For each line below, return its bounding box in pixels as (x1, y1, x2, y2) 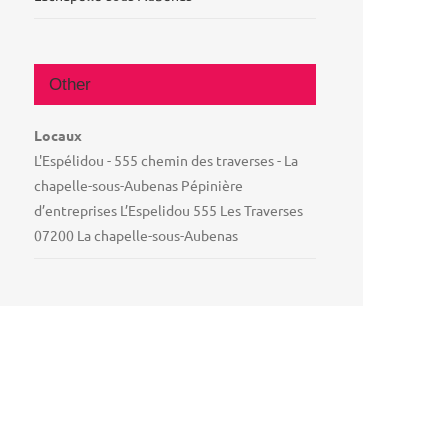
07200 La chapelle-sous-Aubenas (34, 225, 239, 244)
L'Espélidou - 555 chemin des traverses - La (34, 150, 299, 169)
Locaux (34, 125, 83, 144)
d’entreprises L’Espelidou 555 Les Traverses (34, 200, 304, 219)
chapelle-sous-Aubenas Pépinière (34, 175, 244, 194)
